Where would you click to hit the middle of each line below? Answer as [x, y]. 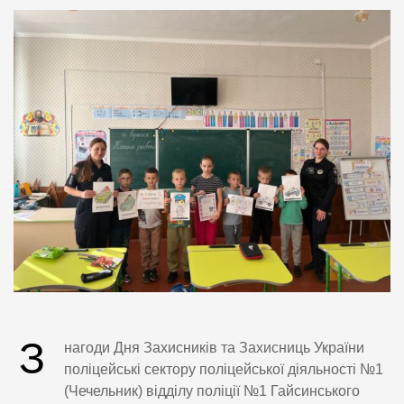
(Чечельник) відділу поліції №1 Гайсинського [212, 391]
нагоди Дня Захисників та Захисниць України [214, 348]
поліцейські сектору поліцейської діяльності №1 [224, 370]
